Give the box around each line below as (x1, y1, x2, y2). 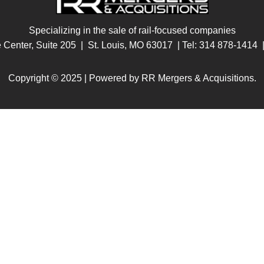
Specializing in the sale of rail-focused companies (28, 25, 236, 36)
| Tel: (173, 40, 199, 51)
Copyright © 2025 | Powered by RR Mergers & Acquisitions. (8, 73, 256, 84)
